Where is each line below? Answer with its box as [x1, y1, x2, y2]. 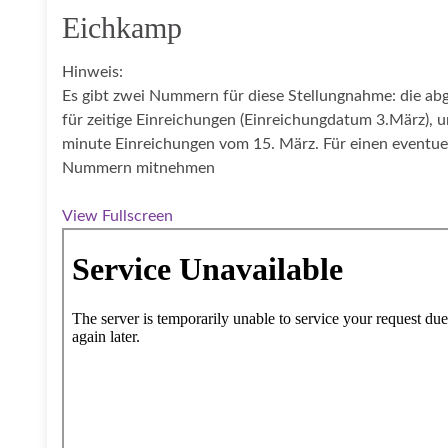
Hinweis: [62, 64, 123, 80]
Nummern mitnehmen [62, 160, 215, 176]
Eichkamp [62, 11, 182, 44]
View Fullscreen [62, 208, 173, 224]
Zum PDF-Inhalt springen [61, 231, 238, 247]
